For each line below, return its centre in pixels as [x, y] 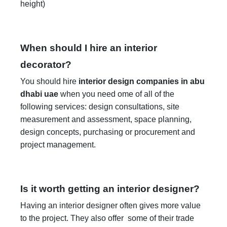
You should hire [49, 81]
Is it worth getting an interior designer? [110, 188]
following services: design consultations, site [100, 106]
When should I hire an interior [89, 48]
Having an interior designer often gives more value [110, 205]
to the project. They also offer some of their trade [107, 218]
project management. [58, 144]
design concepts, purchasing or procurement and [108, 132]
